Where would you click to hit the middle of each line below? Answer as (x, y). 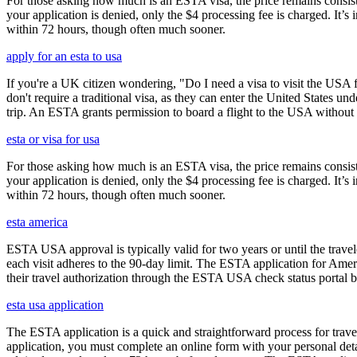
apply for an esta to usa (64, 57)
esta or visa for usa (53, 139)
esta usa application (55, 305)
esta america (37, 222)
